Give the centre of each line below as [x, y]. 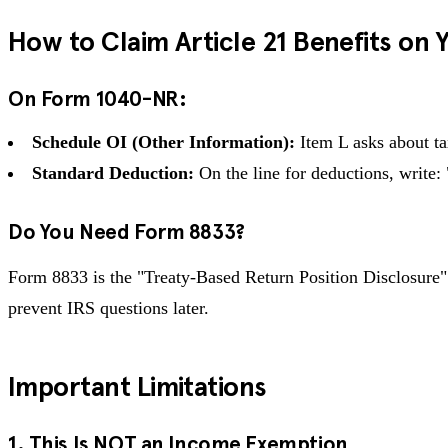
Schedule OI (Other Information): [163, 141]
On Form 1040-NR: [97, 98]
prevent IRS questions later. [108, 307]
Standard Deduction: [113, 172]
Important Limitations [137, 386]
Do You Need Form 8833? [126, 231]
